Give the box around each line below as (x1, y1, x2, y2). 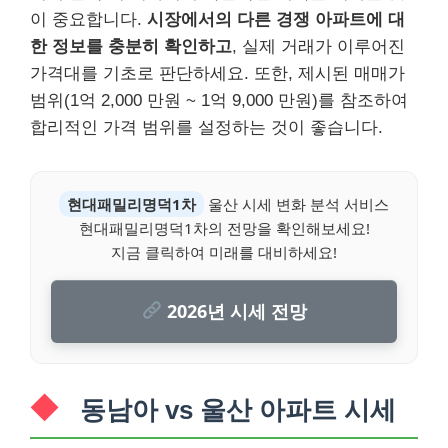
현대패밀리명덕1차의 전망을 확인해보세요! (78, 217, 370, 238)
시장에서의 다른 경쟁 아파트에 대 (147, 9, 405, 29)
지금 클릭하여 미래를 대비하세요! (111, 241, 337, 262)
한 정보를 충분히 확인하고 (30, 36, 232, 56)
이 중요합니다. (30, 9, 147, 29)
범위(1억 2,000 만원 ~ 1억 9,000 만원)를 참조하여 (30, 90, 408, 110)
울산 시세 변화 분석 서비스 (204, 193, 389, 214)
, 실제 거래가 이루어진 (232, 36, 405, 56)
